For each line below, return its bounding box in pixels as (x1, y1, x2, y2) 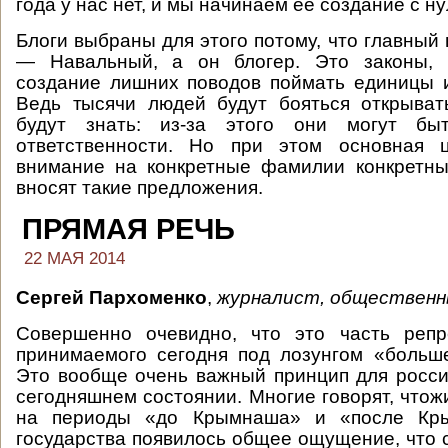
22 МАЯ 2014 (24, 249, 125, 268)
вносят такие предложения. (16, 177, 263, 198)
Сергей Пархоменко (16, 287, 207, 308)
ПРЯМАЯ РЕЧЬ (22, 213, 235, 245)
